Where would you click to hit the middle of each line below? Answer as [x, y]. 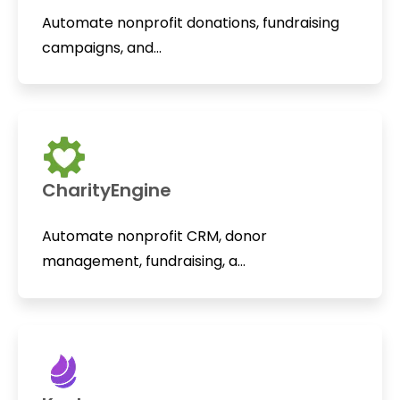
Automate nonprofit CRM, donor [154, 237]
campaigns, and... [101, 47]
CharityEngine [106, 191]
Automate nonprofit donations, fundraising [190, 22]
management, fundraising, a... [143, 262]
